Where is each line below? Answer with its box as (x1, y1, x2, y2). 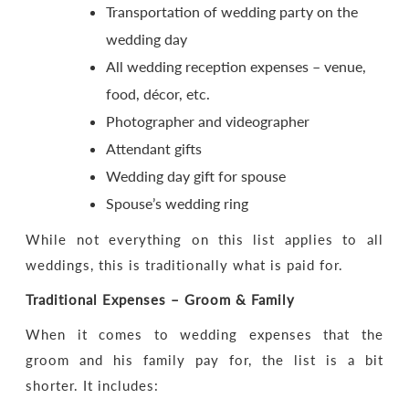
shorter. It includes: (26, 377, 160, 393)
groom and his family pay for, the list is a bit (26, 351, 383, 368)
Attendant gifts (106, 140, 203, 157)
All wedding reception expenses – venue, (106, 58, 367, 75)
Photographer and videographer (106, 112, 310, 130)
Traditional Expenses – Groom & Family (26, 291, 296, 308)
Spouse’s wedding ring (106, 194, 249, 212)
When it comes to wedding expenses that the (26, 326, 383, 342)
